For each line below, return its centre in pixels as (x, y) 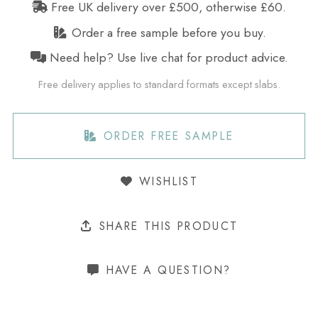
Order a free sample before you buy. (167, 32)
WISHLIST (166, 182)
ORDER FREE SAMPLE (166, 136)
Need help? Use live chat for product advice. (167, 58)
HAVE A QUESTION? (166, 270)
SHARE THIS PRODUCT (166, 226)
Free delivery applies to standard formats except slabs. (159, 84)
